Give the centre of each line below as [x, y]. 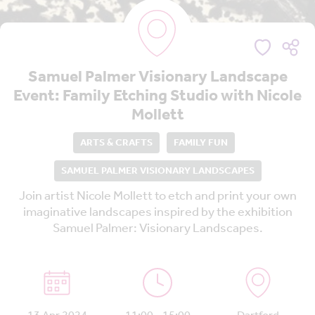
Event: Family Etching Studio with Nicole [157, 97]
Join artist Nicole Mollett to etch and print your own [157, 197]
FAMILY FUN [201, 143]
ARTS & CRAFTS [116, 143]
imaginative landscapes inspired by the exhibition [157, 213]
